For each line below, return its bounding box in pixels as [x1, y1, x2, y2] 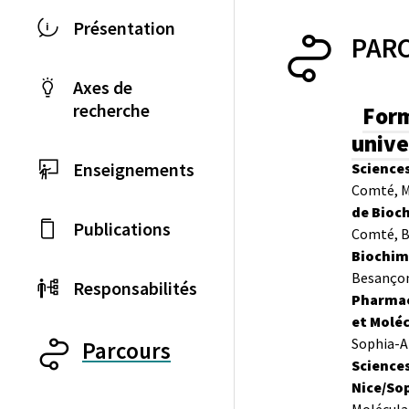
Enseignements [73, 158, 194, 181]
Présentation [73, 16, 175, 39]
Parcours [82, 336, 171, 365]
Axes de [73, 76, 132, 99]
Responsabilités [73, 277, 197, 299]
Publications [73, 217, 171, 240]
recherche [73, 99, 150, 121]
